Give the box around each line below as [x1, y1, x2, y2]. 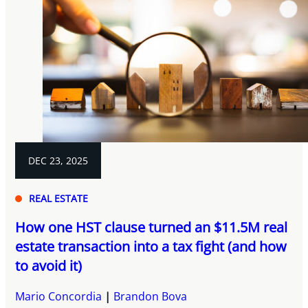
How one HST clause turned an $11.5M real [15, 218, 288, 237]
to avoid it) [15, 256, 82, 276]
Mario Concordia [15, 289, 102, 305]
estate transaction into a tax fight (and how [15, 237, 287, 256]
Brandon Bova [113, 289, 188, 305]
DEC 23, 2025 [28, 154, 89, 168]
